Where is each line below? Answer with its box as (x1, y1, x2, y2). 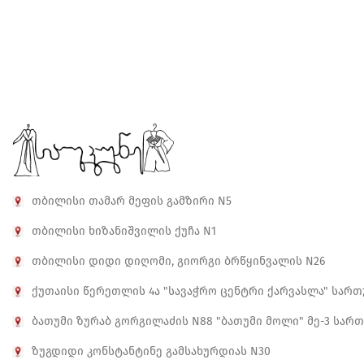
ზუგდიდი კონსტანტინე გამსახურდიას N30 (32, 344, 271, 358)
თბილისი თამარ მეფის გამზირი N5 (32, 194, 232, 208)
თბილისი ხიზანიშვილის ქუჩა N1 (32, 224, 216, 238)
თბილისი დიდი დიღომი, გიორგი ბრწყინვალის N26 (32, 254, 325, 268)
